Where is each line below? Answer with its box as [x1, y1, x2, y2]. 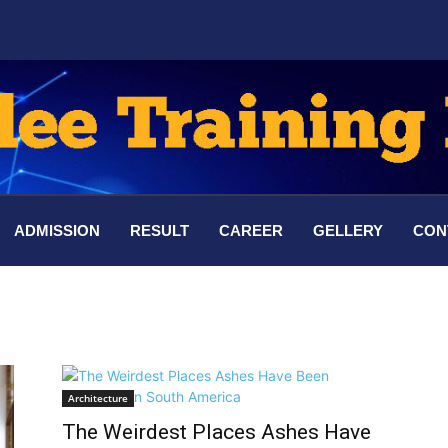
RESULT [129, 222, 189, 240]
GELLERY [312, 222, 383, 240]
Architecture [68, 391, 128, 406]
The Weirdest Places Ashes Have [62, 420, 371, 445]
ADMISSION [13, 222, 100, 240]
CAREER [218, 222, 283, 240]
